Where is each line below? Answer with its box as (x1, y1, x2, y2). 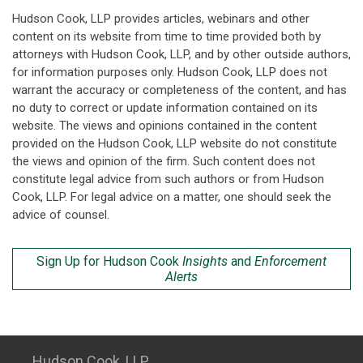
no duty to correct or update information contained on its (12, 100, 318, 115)
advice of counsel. (12, 207, 109, 222)
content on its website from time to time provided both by (12, 29, 321, 44)
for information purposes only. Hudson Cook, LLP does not (12, 65, 327, 79)
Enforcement (254, 254, 327, 269)
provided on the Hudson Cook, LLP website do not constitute (12, 136, 337, 151)
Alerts (165, 269, 198, 284)
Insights (182, 254, 228, 269)
